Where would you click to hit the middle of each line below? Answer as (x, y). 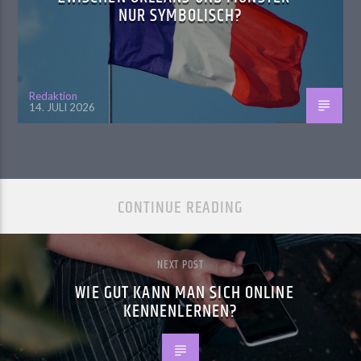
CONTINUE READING (180, 207)
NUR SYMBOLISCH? (180, 16)
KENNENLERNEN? (180, 311)
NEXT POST (180, 265)
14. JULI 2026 (62, 107)
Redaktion (54, 96)
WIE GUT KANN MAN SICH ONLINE (185, 293)
